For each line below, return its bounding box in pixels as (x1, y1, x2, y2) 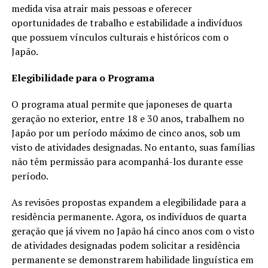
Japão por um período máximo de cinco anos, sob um (11, 126, 240, 139)
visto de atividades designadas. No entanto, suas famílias (11, 140, 255, 154)
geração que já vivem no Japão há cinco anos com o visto (11, 224, 254, 237)
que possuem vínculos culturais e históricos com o (11, 30, 229, 44)
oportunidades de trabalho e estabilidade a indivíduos (11, 16, 242, 29)
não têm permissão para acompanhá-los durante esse (11, 154, 243, 168)
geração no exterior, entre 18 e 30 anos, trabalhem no (11, 111, 244, 125)
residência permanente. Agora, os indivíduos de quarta (11, 209, 246, 223)
